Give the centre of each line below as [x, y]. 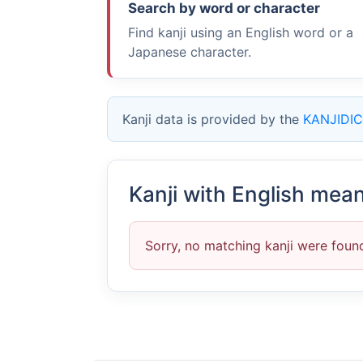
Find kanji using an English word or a [241, 32]
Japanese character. [190, 52]
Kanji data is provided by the [213, 119]
